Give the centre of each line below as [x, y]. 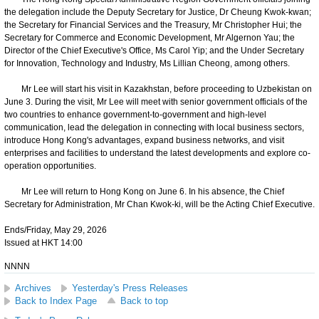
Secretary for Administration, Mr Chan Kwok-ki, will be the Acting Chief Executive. [159, 204]
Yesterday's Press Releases [130, 288]
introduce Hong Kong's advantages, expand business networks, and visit [144, 140]
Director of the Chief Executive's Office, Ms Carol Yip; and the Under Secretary [154, 50]
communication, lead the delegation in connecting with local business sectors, [154, 127]
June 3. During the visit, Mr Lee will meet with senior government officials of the [156, 101]
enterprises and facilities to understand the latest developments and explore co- [157, 153]
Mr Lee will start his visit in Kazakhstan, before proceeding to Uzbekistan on [158, 89]
